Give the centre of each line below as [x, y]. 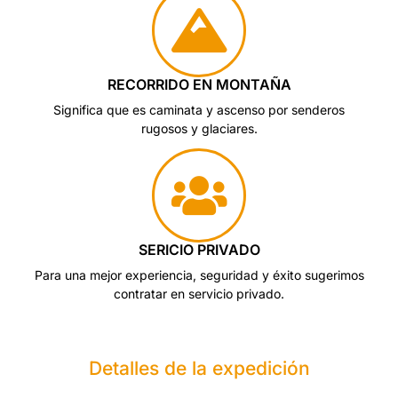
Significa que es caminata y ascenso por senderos [199, 110]
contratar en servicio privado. [199, 294]
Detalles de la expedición [199, 368]
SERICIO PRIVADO [199, 250]
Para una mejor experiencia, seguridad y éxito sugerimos [199, 275]
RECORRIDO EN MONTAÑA [199, 84]
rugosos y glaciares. [199, 128]
